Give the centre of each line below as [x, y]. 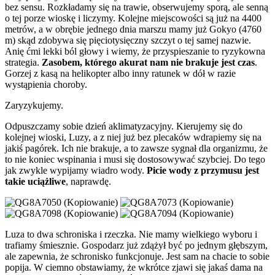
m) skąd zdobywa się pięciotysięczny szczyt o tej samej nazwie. [128, 40]
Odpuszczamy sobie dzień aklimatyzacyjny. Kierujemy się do [124, 126]
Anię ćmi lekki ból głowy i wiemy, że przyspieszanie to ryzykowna [135, 51]
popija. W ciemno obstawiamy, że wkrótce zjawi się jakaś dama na [134, 267]
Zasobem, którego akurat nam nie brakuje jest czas [148, 62]
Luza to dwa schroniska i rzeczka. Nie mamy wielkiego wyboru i [131, 234]
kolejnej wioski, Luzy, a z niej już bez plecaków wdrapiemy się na [133, 137]
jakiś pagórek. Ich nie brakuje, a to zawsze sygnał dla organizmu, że [136, 148]
